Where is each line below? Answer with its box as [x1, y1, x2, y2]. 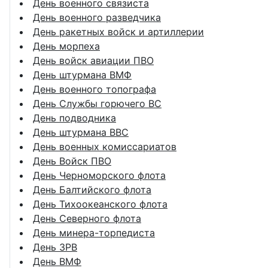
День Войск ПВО [33, 154, 111, 167]
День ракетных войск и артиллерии [33, 25, 204, 38]
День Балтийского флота [33, 183, 151, 196]
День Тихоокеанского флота [33, 197, 167, 210]
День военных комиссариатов [33, 140, 176, 153]
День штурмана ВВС [33, 126, 129, 138]
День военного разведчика [33, 11, 161, 23]
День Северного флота [33, 212, 141, 224]
